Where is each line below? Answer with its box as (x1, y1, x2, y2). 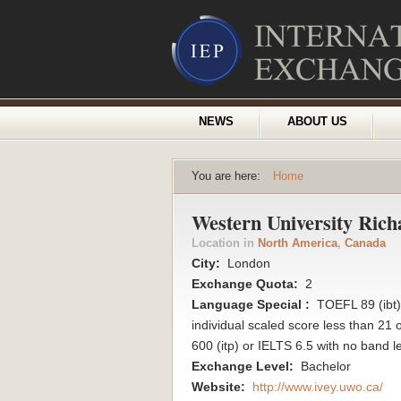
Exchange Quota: (192, 277, 302, 291)
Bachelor (297, 359, 351, 373)
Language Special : (192, 297, 313, 311)
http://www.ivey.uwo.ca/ (252, 380, 383, 394)
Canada (345, 237, 386, 250)
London (224, 256, 270, 270)
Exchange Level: (192, 359, 297, 373)
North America (258, 237, 337, 250)
